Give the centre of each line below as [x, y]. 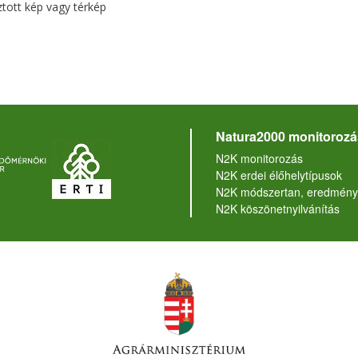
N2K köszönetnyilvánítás [277, 209]
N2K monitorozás [259, 159]
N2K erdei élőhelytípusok [278, 175]
